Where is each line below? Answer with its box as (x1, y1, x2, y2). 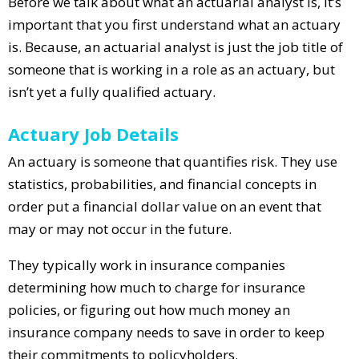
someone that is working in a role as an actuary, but (8, 59, 335, 79)
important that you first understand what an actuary (8, 14, 341, 34)
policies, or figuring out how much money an (8, 300, 290, 319)
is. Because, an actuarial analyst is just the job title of (8, 37, 343, 56)
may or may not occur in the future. (8, 219, 232, 238)
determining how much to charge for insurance (8, 277, 305, 296)
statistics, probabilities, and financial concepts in (8, 174, 317, 193)
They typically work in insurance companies (8, 255, 285, 274)
